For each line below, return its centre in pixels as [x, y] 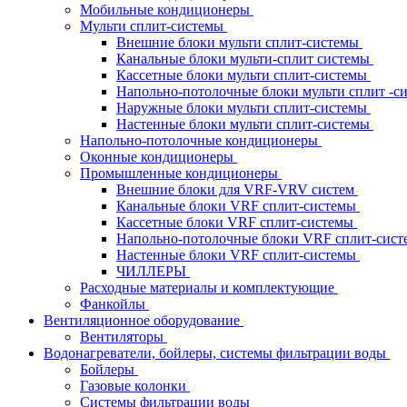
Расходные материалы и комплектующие [209, 288]
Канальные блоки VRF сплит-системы [238, 206]
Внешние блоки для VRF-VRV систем [237, 189]
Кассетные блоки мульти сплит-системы [243, 75]
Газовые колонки [135, 386]
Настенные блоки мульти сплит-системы [245, 124]
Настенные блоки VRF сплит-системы [238, 255]
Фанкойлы [114, 304]
